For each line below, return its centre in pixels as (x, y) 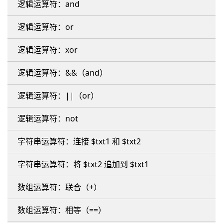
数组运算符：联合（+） (59, 187)
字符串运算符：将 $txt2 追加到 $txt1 (83, 164)
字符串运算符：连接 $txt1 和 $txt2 (79, 141)
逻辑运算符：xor (48, 50)
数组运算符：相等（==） (62, 210)
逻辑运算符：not (48, 118)
